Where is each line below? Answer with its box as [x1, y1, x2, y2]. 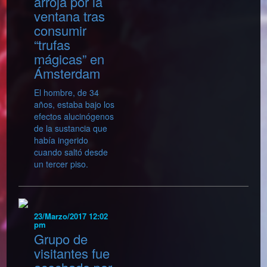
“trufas [34, 35, 71, 54]
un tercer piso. [34, 157, 89, 170]
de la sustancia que [34, 122, 108, 134]
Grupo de [34, 229, 88, 249]
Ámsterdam [34, 63, 101, 82]
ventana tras [34, 6, 105, 25]
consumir [34, 20, 87, 39]
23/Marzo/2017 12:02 [34, 210, 108, 222]
